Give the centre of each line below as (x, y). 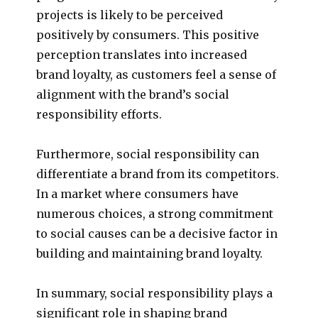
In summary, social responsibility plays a (155, 293)
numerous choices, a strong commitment (155, 213)
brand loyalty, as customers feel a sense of (157, 74)
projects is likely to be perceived (130, 15)
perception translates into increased (142, 54)
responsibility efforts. (99, 114)
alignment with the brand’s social (133, 94)
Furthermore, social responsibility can (148, 154)
